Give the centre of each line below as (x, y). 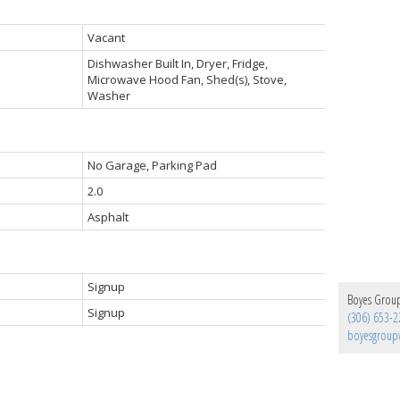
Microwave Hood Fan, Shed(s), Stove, (187, 80)
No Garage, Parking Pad (152, 166)
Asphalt (108, 217)
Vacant (106, 38)
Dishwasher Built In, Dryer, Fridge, (177, 64)
